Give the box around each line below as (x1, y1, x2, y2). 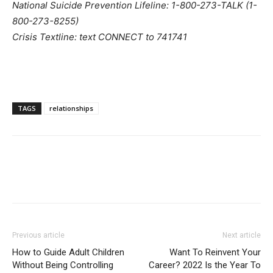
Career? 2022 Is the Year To (149, 259, 261, 271)
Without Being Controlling (12, 259, 113, 271)
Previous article (12, 230, 65, 239)
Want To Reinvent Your (169, 246, 261, 258)
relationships (49, 103, 93, 113)
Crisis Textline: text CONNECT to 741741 (12, 30, 187, 43)
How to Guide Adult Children (12, 246, 124, 258)
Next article (222, 230, 261, 239)
